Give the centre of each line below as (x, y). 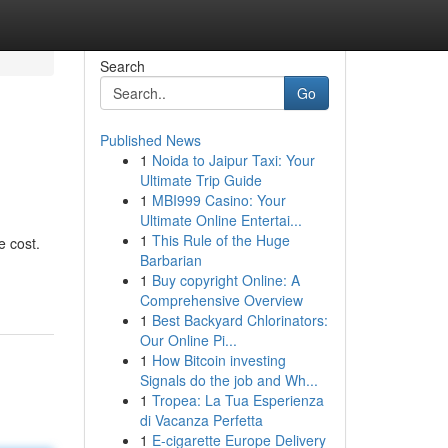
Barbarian (170, 260)
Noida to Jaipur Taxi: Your (233, 160)
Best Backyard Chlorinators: (239, 320)
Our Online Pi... (188, 340)
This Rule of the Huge (220, 240)
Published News (150, 140)
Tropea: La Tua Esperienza (237, 400)
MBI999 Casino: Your (218, 200)
